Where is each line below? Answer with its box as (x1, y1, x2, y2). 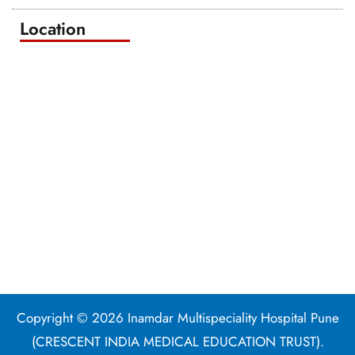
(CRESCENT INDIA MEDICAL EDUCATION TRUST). (31, 332, 324, 352)
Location (20, 16, 86, 42)
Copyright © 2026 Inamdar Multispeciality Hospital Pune (16, 308, 339, 328)
